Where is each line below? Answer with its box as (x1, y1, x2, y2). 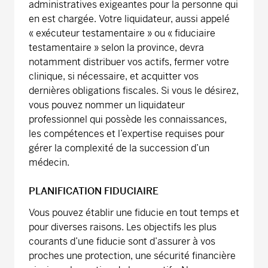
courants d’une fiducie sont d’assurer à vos (29, 235, 215, 248)
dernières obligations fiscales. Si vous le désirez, (29, 84, 239, 97)
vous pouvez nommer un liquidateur (29, 99, 185, 111)
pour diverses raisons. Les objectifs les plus (29, 221, 217, 233)
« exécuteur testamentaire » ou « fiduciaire (29, 27, 215, 39)
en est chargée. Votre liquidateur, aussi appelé (29, 13, 230, 25)
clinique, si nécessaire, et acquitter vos (29, 70, 199, 83)
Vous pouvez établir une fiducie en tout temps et (29, 206, 239, 219)
